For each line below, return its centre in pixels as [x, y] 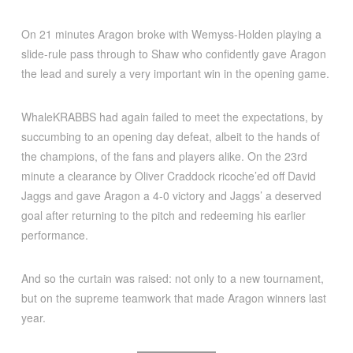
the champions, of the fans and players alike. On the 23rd [164, 156]
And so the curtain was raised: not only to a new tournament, [172, 278]
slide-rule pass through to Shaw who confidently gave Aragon [173, 53]
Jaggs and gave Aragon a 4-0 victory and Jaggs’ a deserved [171, 195]
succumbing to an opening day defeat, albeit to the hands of [170, 136]
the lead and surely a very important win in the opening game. [175, 73]
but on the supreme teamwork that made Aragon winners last [173, 297]
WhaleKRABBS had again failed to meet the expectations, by [172, 116]
